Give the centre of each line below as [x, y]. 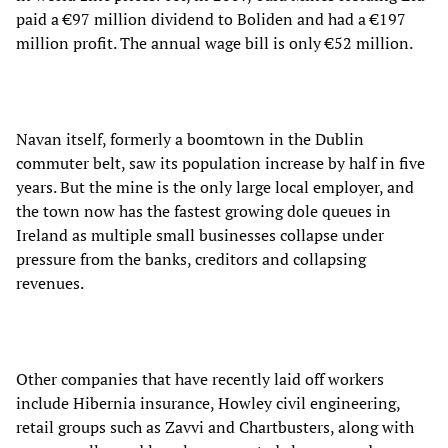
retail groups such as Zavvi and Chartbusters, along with [215, 426]
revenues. [50, 282]
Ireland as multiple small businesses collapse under [200, 234]
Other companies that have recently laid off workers [200, 378]
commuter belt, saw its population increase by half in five [220, 162]
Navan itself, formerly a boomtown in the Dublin [190, 138]
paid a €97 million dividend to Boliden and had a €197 [211, 18]
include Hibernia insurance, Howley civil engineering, [208, 402]
